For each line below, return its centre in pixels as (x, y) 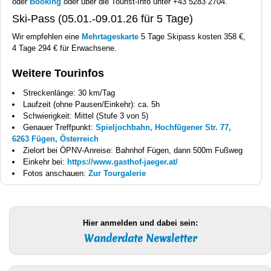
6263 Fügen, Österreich (55, 139)
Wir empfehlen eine (47, 37)
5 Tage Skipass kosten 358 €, (192, 37)
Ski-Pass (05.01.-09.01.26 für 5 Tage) (103, 19)
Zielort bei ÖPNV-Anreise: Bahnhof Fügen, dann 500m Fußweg (133, 151)
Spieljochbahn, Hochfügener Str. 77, (163, 128)
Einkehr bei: (45, 162)
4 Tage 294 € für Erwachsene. (64, 48)
